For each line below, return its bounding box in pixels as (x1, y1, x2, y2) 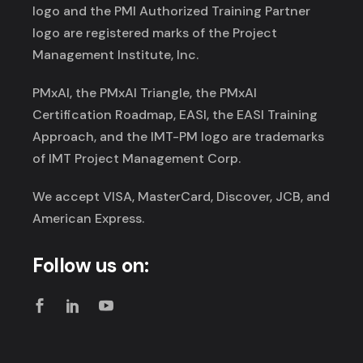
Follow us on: (32, 253, 149, 279)
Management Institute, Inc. (32, 46, 199, 64)
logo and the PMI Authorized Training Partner (32, 2, 311, 20)
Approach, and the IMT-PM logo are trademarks (32, 128, 325, 146)
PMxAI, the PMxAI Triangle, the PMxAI (32, 84, 258, 102)
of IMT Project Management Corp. (32, 150, 241, 168)
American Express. (32, 210, 145, 228)
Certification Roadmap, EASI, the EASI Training (32, 106, 318, 124)
